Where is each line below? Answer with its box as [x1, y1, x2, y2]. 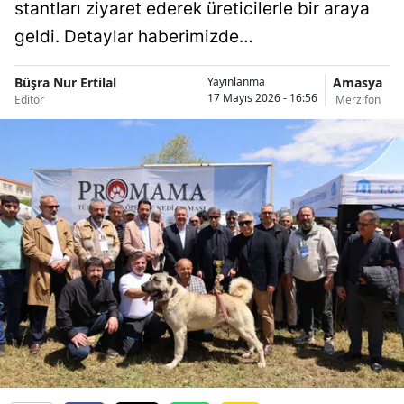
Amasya [333, 73, 382, 91]
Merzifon [335, 91, 381, 107]
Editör [14, 91, 44, 107]
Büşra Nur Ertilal [14, 73, 116, 91]
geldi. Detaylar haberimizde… [14, 25, 253, 47]
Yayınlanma [207, 74, 265, 90]
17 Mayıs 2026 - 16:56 [207, 90, 317, 106]
